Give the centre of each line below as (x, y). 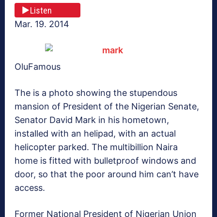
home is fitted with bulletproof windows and (105, 161)
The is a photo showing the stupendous (96, 93)
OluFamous (38, 67)
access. (30, 188)
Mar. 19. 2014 (42, 24)
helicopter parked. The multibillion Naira (96, 147)
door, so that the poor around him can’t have (107, 174)
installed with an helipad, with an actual (95, 134)
